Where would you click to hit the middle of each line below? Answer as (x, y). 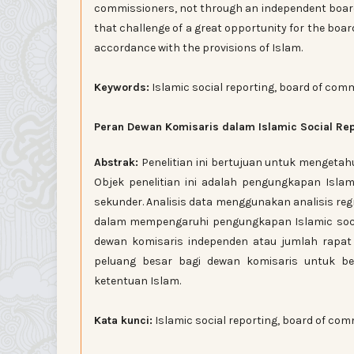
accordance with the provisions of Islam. (201, 47)
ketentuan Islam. (137, 281)
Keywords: (122, 87)
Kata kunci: (123, 320)
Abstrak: (116, 162)
